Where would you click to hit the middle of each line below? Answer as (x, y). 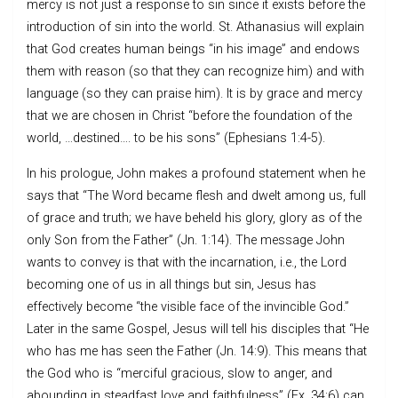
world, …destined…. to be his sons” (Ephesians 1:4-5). (176, 138)
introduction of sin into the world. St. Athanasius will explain (195, 27)
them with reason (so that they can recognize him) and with (195, 71)
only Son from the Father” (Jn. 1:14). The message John (186, 240)
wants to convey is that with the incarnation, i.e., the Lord (187, 262)
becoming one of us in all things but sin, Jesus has (171, 284)
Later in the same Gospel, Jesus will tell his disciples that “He (198, 329)
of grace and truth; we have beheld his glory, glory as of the (194, 218)
